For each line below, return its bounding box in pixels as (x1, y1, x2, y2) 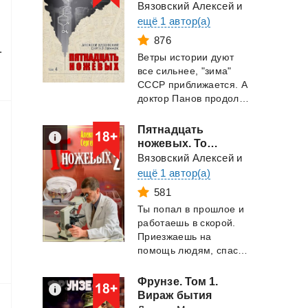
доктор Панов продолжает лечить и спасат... (239, 93, 249, 104)
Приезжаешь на (137, 231, 212, 242)
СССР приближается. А (137, 79, 248, 90)
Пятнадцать (137, 124, 203, 135)
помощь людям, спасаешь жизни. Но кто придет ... (238, 245, 248, 256)
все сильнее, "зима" (137, 65, 232, 76)
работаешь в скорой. (137, 217, 236, 228)
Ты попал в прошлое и (137, 203, 244, 214)
